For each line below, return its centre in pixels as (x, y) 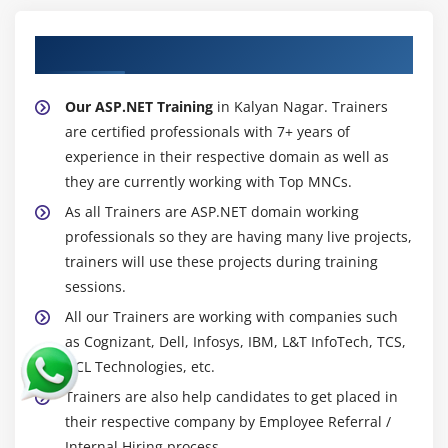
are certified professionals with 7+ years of (207, 131)
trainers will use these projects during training (221, 261)
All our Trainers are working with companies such (231, 316)
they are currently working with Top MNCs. (208, 181)
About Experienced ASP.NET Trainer (188, 49)
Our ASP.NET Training (139, 106)
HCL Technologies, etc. (140, 366)
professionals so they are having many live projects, (238, 236)
